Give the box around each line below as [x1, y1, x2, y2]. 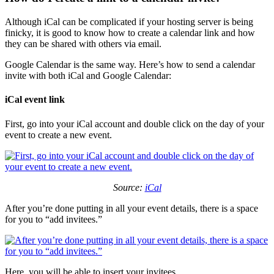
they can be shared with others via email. [5, 39, 161, 50]
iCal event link [5, 94, 65, 105]
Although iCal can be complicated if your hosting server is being [5, 17, 253, 28]
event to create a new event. [5, 129, 112, 140]
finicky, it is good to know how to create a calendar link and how [5, 28, 255, 39]
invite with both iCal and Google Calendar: [5, 70, 171, 81]
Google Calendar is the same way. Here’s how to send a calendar [5, 59, 255, 70]
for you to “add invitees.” [5, 213, 102, 224]
